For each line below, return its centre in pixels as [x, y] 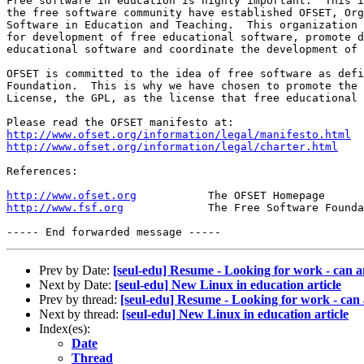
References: [42, 171]
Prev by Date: [76, 270]
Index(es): [65, 328]
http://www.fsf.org [65, 207]
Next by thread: [80, 314]
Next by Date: [77, 284]
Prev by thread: [80, 299]
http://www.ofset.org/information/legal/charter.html [172, 146]
